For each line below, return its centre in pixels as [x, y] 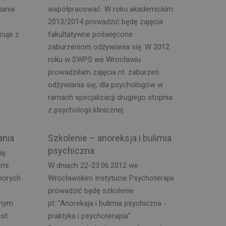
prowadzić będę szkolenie [91, 190]
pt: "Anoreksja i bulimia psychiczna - [107, 203]
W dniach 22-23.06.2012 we [93, 165]
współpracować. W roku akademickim [110, 9]
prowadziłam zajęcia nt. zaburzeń [103, 72]
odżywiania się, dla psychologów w [105, 85]
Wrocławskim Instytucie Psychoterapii [111, 178]
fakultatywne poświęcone [90, 34]
